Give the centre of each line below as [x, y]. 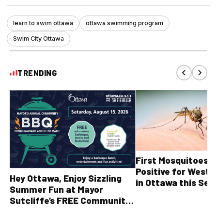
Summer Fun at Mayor [56, 189]
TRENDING [37, 73]
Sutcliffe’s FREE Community [70, 200]
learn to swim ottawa [43, 23]
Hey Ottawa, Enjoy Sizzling [66, 178]
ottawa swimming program [124, 23]
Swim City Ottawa [39, 39]
